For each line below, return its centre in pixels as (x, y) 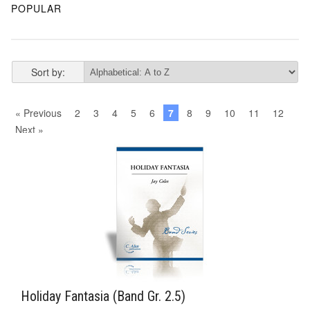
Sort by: (48, 72)
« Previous (38, 113)
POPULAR (36, 9)
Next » (29, 130)
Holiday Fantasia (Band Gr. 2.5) (103, 296)
